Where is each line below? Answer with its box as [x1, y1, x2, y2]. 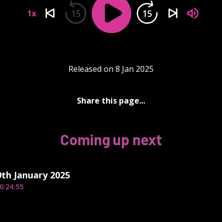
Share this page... [77, 95, 145, 106]
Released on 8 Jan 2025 [68, 63, 154, 74]
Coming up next [60, 130, 162, 148]
